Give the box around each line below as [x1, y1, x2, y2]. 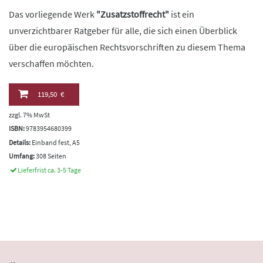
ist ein [169, 8, 194, 20]
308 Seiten [35, 151, 66, 161]
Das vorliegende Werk [9, 8, 96, 20]
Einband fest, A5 [31, 137, 80, 147]
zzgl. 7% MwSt [9, 110, 50, 119]
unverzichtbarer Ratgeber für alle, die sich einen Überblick [9, 24, 237, 36]
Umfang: [9, 151, 35, 161]
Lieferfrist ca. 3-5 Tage [18, 165, 82, 174]
